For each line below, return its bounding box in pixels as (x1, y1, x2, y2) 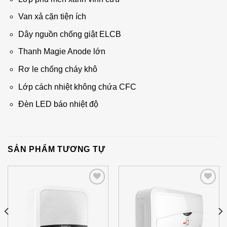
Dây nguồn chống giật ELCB (18, 29, 121, 39)
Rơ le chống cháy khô (18, 64, 97, 73)
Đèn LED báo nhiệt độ (18, 100, 98, 109)
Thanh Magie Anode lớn (18, 47, 105, 56)
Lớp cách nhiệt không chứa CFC (18, 82, 136, 91)
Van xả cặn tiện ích (18, 12, 86, 21)
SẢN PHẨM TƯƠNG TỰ (8, 144, 105, 154)
